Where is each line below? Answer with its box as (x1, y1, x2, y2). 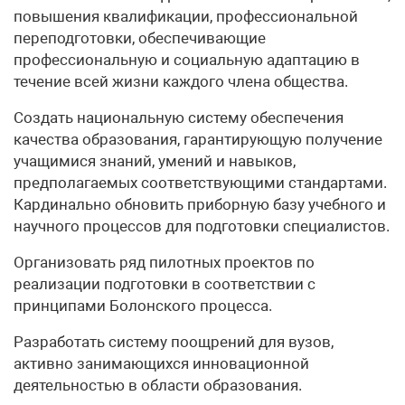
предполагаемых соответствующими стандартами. (14, 174, 387, 192)
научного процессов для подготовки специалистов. (14, 217, 390, 235)
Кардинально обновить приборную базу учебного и (14, 195, 386, 213)
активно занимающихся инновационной (14, 354, 309, 372)
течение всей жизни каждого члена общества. (14, 72, 348, 90)
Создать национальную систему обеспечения (14, 108, 344, 127)
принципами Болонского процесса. (14, 297, 272, 315)
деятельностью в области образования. (14, 376, 302, 394)
